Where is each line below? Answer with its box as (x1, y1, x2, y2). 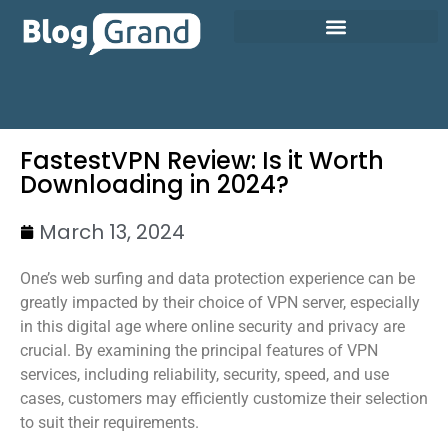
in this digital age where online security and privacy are (20, 316, 405, 336)
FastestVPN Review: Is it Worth (20, 143, 384, 177)
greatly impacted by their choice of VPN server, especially (20, 292, 420, 312)
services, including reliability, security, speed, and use (20, 364, 389, 384)
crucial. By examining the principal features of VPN (20, 340, 378, 360)
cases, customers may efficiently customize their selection (20, 388, 428, 408)
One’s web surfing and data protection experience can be (20, 268, 415, 288)
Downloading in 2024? (20, 167, 289, 201)
